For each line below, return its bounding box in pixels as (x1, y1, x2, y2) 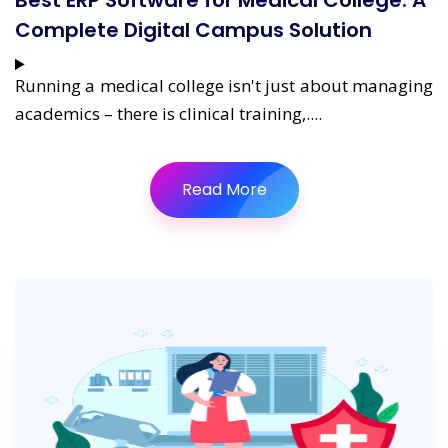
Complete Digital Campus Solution (15, 16, 372, 44)
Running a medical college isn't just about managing (15, 74, 433, 97)
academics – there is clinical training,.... (15, 102, 322, 125)
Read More (181, 178, 267, 201)
